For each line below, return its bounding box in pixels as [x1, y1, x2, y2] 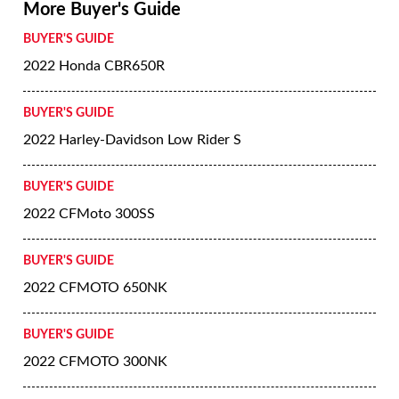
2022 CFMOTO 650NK [23, 281, 167, 295]
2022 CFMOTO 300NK [23, 354, 167, 369]
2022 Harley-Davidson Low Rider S [23, 133, 241, 147]
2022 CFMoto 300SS [23, 207, 155, 221]
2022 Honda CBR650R [23, 59, 165, 73]
